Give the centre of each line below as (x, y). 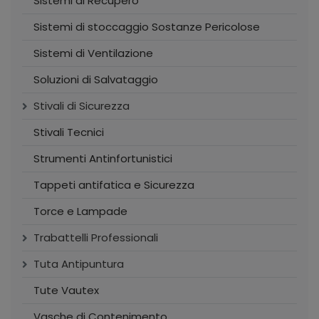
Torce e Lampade (80, 211)
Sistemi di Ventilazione (93, 53)
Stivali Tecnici (69, 132)
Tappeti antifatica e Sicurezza (114, 185)
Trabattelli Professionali (96, 238)
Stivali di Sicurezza (82, 106)
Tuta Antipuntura (79, 264)
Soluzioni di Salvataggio (96, 80)
